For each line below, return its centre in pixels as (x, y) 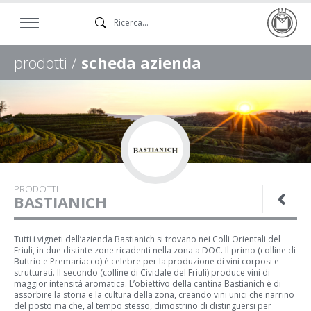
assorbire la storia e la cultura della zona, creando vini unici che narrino (154, 295)
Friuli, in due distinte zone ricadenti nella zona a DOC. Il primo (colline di (155, 250)
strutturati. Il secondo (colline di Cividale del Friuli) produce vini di (142, 272)
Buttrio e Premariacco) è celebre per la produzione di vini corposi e (146, 261)
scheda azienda (141, 62)
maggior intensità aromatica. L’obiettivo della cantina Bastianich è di (148, 284)
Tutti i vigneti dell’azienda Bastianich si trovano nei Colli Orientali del (147, 239)
